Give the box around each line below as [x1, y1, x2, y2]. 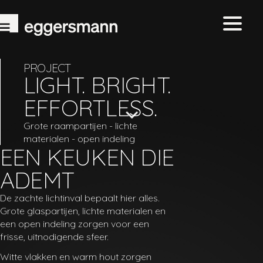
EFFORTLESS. [23, 93, 157, 122]
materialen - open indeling [23, 132, 135, 144]
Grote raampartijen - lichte [23, 119, 137, 131]
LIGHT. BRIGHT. [23, 70, 171, 99]
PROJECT [23, 60, 71, 75]
